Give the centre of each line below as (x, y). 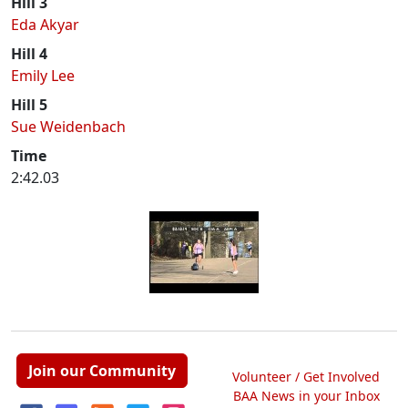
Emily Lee (43, 76)
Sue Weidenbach (68, 127)
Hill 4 (29, 54)
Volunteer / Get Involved (306, 376)
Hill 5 (29, 105)
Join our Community (102, 371)
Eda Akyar (45, 25)
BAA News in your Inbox (306, 395)
